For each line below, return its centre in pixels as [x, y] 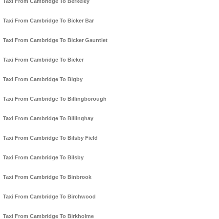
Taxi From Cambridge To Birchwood [49, 197]
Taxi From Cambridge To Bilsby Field [50, 138]
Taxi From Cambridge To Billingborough [55, 99]
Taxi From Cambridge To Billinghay [48, 119]
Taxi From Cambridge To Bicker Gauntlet [55, 40]
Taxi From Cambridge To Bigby [43, 79]
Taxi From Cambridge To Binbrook [47, 177]
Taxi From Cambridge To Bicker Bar [48, 21]
